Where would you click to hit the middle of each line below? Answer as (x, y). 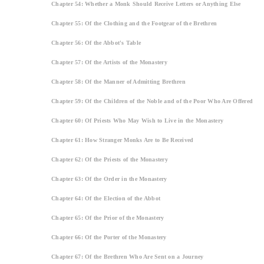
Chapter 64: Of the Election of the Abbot (106, 198)
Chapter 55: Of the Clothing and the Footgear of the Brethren (134, 23)
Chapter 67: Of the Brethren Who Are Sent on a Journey (128, 256)
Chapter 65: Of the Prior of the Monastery (108, 217)
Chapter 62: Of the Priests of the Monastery (110, 159)
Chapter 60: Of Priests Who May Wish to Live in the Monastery (137, 120)
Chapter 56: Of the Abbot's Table (96, 42)
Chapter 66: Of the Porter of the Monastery (109, 237)
